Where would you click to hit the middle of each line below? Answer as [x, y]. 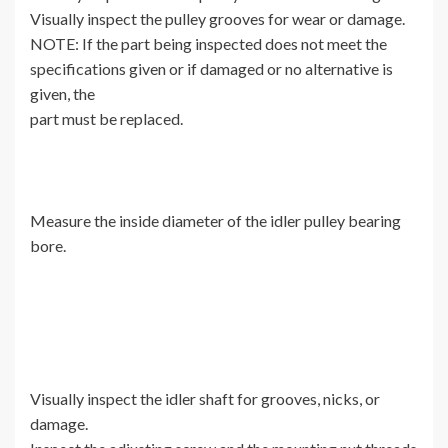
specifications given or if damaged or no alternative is [211, 69]
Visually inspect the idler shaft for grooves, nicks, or [205, 399]
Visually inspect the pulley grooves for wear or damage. [217, 19]
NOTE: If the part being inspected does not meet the [208, 44]
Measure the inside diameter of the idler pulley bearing [215, 221]
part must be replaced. [106, 119]
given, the [62, 94]
